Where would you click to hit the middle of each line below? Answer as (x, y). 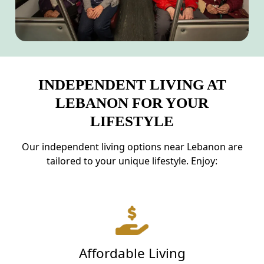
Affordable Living (132, 253)
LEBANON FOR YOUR (132, 103)
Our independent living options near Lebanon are (132, 147)
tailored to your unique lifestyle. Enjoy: (132, 161)
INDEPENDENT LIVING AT (132, 85)
